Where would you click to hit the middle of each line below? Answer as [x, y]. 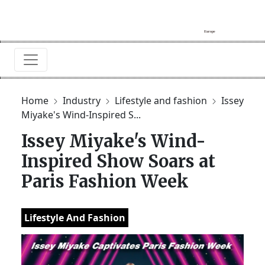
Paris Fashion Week [105, 181]
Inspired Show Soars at [118, 161]
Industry [83, 100]
